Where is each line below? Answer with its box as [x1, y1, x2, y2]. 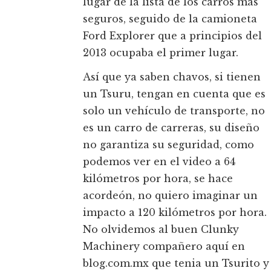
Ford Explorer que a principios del [83, 30, 262, 42]
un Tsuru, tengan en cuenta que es [83, 88, 266, 100]
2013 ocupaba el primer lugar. [83, 47, 238, 59]
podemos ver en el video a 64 [83, 155, 235, 168]
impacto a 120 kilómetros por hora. [83, 206, 267, 219]
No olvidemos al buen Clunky [83, 223, 239, 236]
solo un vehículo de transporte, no [83, 105, 265, 117]
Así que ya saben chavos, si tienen [83, 71, 261, 83]
